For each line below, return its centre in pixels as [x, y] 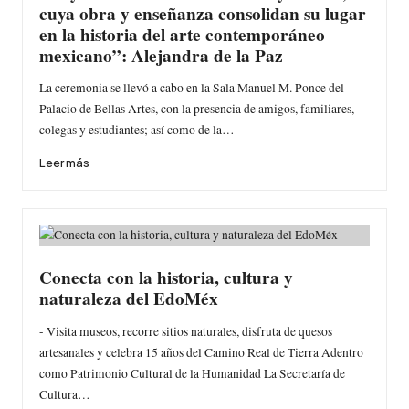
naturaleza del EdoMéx [128, 299]
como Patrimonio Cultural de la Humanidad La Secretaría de [192, 374]
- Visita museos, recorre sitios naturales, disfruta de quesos [185, 332]
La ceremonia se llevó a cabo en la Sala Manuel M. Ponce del [191, 88]
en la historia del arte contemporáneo [182, 34]
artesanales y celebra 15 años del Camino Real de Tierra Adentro [201, 353]
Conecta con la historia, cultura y [166, 278]
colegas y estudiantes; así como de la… [136, 130]
